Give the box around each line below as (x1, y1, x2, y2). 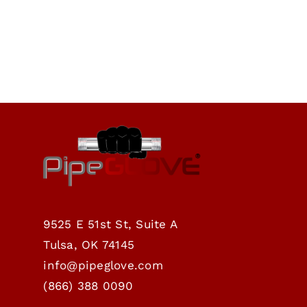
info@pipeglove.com (43, 258, 163, 272)
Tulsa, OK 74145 (43, 237, 135, 251)
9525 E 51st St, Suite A (43, 217, 178, 231)
